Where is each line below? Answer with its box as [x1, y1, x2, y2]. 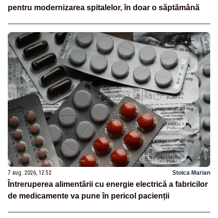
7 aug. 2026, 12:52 [8, 169, 52, 177]
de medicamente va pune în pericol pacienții [8, 192, 169, 200]
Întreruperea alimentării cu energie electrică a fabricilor [8, 180, 208, 189]
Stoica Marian [172, 169, 210, 177]
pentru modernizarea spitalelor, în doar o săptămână [8, 3, 200, 12]
